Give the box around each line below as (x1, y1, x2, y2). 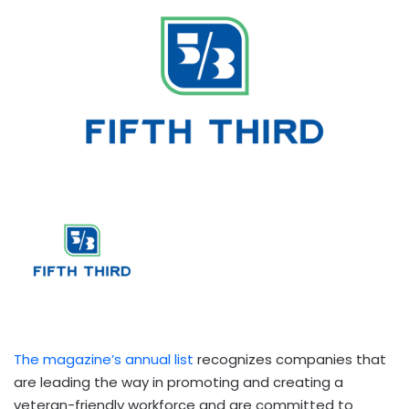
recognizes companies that (194, 349, 386, 369)
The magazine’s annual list (14, 349, 194, 369)
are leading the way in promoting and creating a (14, 372, 343, 392)
